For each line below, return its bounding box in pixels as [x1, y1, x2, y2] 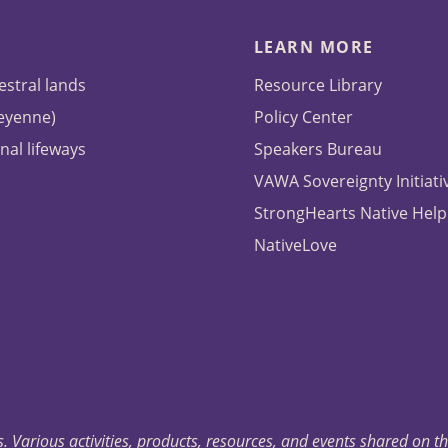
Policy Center [253, 106, 353, 129]
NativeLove [253, 234, 337, 257]
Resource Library [253, 74, 382, 97]
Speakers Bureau [253, 138, 382, 161]
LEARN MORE [253, 36, 374, 59]
